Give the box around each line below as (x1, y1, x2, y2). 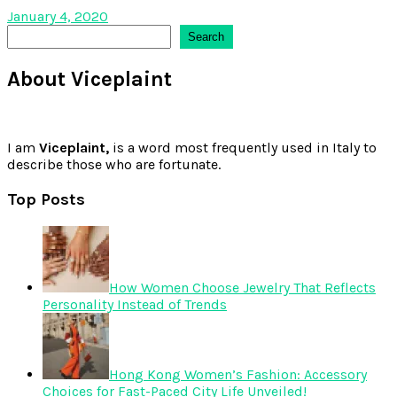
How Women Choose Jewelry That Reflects (109, 278, 376, 296)
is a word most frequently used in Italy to (109, 139, 377, 157)
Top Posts (7, 190, 85, 210)
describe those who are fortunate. (7, 156, 221, 174)
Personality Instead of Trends (43, 295, 227, 313)
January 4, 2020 (7, 7, 108, 25)
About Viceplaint (7, 66, 172, 91)
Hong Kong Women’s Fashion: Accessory (109, 365, 367, 383)
